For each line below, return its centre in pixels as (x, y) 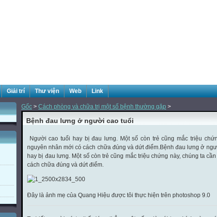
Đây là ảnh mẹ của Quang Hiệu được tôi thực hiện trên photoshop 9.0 (119, 195)
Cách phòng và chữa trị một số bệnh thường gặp (102, 107)
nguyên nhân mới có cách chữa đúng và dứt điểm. (94, 147)
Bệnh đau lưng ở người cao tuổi (80, 121)
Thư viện (47, 91)
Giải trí (16, 91)
